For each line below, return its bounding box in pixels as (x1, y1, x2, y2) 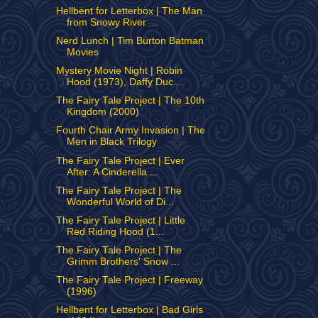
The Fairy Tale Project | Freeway (55, 275, 203, 285)
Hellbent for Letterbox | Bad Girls (55, 305, 203, 316)
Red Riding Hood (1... (66, 226, 164, 237)
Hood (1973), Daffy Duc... (66, 77, 182, 88)
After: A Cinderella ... (66, 166, 158, 177)
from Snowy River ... (66, 16, 158, 28)
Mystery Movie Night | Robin (55, 65, 182, 77)
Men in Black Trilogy (66, 136, 157, 148)
